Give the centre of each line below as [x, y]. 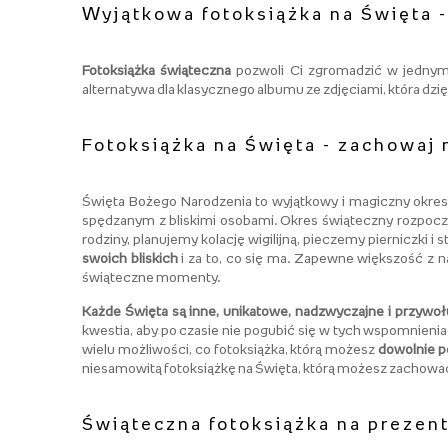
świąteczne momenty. [151, 276]
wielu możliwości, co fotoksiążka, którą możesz [230, 348]
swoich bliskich [130, 257]
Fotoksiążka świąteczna [157, 69]
